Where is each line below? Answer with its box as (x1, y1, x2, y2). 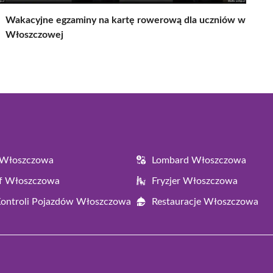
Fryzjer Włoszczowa (152, 175, 238, 186)
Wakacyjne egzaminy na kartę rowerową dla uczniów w (5, 15, 246, 25)
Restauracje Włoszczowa (152, 196, 258, 207)
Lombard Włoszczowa (152, 155, 246, 165)
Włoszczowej (5, 29, 63, 40)
